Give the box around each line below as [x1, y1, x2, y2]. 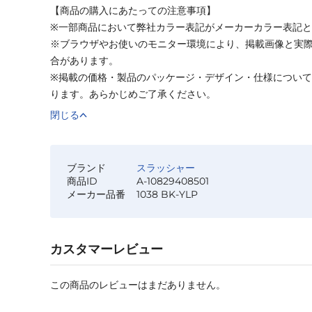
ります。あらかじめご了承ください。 [50, 88, 216, 101]
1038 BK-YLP [136, 188, 198, 201]
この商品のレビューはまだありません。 [50, 279, 226, 292]
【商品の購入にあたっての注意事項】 [50, 4, 216, 17]
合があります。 [50, 54, 118, 68]
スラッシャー [136, 162, 195, 175]
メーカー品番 [67, 188, 125, 201]
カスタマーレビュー [50, 242, 163, 258]
